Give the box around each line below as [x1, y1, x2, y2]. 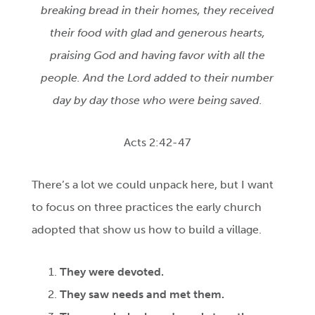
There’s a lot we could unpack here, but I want [32, 178, 274, 192]
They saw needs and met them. [60, 288, 225, 302]
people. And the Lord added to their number [41, 71, 274, 85]
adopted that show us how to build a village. [32, 223, 262, 237]
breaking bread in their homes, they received [40, 4, 274, 18]
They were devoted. [60, 265, 165, 279]
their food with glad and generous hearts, [49, 26, 265, 40]
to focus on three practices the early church [32, 200, 262, 214]
